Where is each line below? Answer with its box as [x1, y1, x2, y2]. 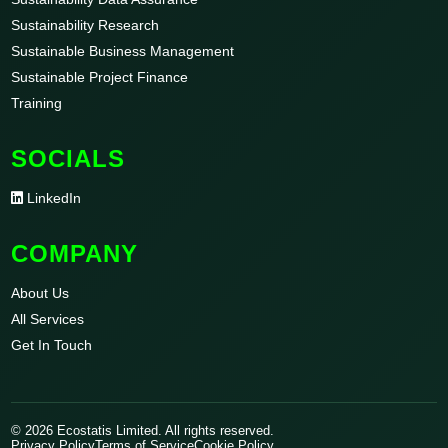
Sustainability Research [11, 17, 160, 34]
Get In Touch [11, 337, 93, 354]
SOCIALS [11, 145, 125, 173]
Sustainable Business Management [11, 43, 235, 60]
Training [11, 95, 63, 112]
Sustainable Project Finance [11, 69, 189, 86]
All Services [11, 311, 85, 328]
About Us [11, 285, 70, 302]
